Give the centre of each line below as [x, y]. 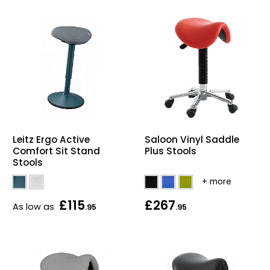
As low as [33, 206]
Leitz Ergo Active [51, 139]
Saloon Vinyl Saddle [192, 139]
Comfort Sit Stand [56, 151]
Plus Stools [171, 151]
